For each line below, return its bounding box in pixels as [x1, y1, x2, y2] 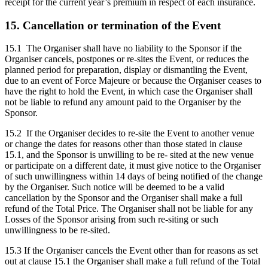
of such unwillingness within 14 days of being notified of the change [5, 171, 263, 182]
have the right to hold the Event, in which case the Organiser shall [5, 86, 252, 97]
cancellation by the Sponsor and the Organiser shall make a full [5, 193, 242, 203]
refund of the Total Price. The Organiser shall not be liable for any [5, 203, 253, 214]
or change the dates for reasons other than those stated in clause [5, 139, 242, 150]
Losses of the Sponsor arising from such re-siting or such [5, 214, 218, 225]
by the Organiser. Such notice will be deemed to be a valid [5, 182, 224, 193]
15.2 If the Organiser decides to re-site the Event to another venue [5, 128, 254, 139]
